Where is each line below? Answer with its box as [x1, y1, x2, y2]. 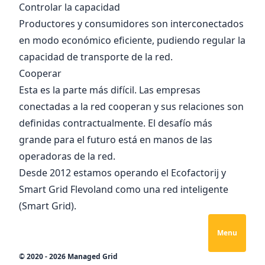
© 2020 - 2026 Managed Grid [19, 251, 118, 261]
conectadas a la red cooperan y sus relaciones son [19, 100, 244, 113]
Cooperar [19, 67, 62, 80]
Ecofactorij [171, 166, 219, 179]
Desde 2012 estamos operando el [19, 166, 171, 179]
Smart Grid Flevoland [19, 183, 113, 196]
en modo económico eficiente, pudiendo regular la [19, 34, 245, 47]
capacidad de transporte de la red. [19, 50, 173, 63]
